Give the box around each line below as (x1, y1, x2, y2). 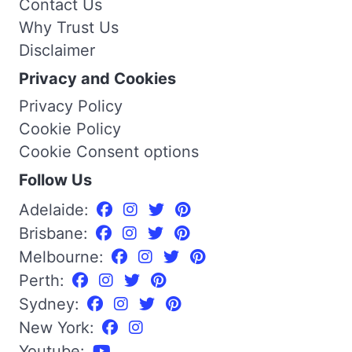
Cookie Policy (19, 119, 121, 138)
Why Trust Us (19, 17, 119, 37)
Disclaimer (19, 40, 95, 60)
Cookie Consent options (19, 141, 199, 161)
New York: (19, 317, 99, 337)
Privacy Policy (19, 96, 123, 115)
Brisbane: (19, 223, 93, 243)
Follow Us (19, 170, 92, 189)
